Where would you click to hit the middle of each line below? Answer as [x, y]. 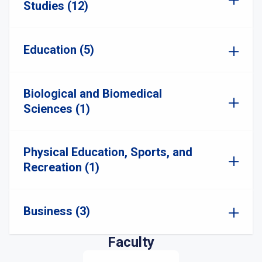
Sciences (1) [57, 109]
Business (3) [57, 211]
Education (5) [59, 50]
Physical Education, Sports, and [108, 152]
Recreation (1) [61, 167]
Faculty [131, 242]
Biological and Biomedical [93, 94]
